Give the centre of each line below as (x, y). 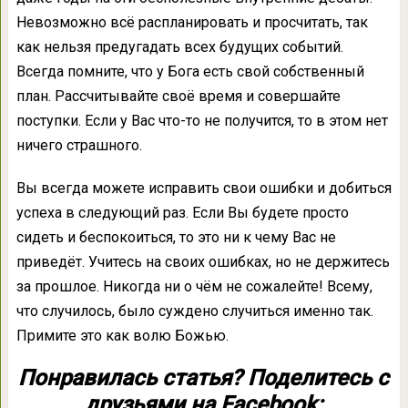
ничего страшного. (79, 146)
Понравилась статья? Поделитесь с (204, 378)
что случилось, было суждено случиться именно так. (194, 311)
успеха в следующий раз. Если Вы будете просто (182, 213)
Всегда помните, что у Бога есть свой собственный (190, 72)
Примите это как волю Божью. (122, 336)
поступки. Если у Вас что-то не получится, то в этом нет (202, 121)
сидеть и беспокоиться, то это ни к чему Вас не (176, 238)
